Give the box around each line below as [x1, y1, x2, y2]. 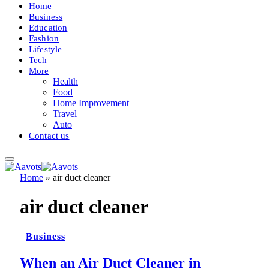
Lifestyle [29, 43, 62, 54]
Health [53, 76, 78, 86]
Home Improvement [53, 97, 129, 108]
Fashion [29, 32, 59, 43]
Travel [53, 108, 77, 119]
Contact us [29, 130, 70, 141]
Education [29, 22, 68, 32]
